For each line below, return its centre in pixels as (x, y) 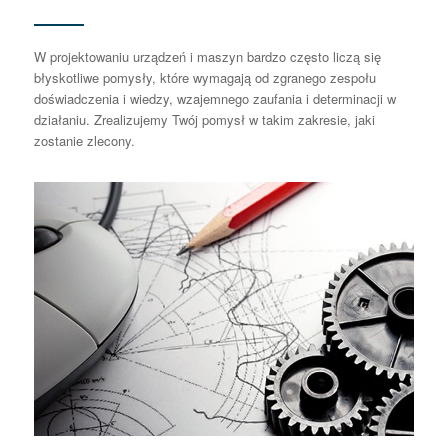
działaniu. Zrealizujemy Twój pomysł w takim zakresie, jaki (204, 120)
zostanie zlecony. (84, 141)
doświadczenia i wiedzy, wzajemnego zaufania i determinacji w (214, 99)
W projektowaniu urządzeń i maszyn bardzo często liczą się (207, 57)
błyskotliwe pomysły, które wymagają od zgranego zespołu (204, 78)
